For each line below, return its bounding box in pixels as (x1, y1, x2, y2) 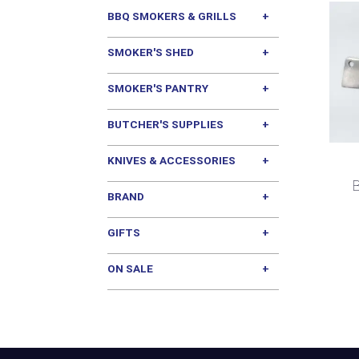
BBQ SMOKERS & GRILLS (107, 10, 237, 23)
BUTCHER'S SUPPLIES (107, 118, 224, 131)
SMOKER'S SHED (107, 46, 195, 59)
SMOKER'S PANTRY (107, 82, 209, 95)
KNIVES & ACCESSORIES (107, 154, 236, 167)
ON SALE (107, 262, 154, 276)
